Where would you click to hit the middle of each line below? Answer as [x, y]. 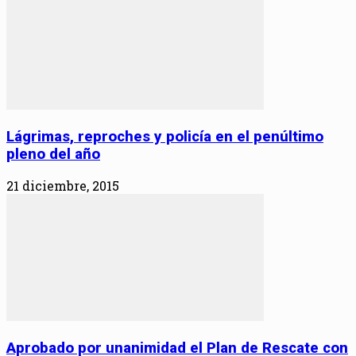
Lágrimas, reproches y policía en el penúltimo [165, 136]
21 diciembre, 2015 [63, 186]
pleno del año [53, 154]
